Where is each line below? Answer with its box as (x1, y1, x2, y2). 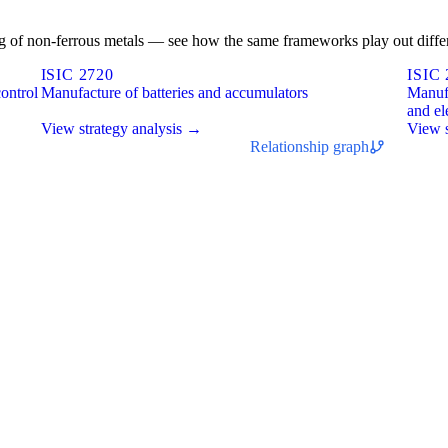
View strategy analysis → (40, 119, 202, 137)
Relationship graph (249, 137, 369, 155)
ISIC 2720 (40, 65, 114, 83)
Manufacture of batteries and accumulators (40, 83, 308, 101)
